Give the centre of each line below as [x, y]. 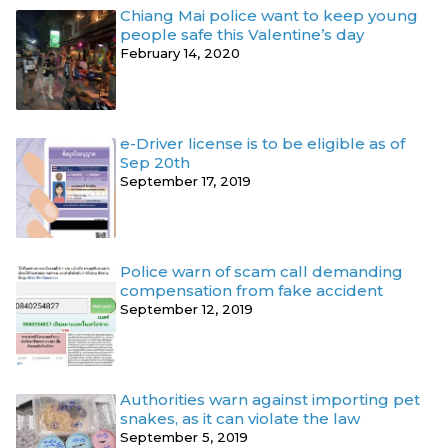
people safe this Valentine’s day [242, 34]
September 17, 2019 [185, 180]
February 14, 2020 [180, 52]
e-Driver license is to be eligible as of [262, 143]
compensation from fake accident [251, 290]
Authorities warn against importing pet [270, 399]
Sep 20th [155, 162]
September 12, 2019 [186, 308]
